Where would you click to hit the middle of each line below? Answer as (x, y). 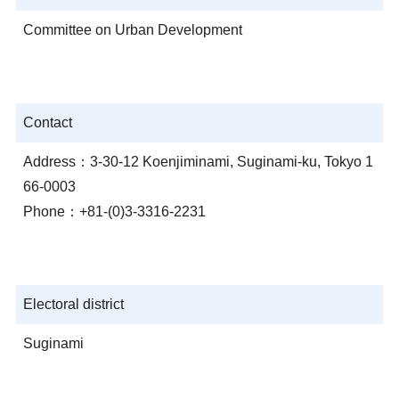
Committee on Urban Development (132, 30)
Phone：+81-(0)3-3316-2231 (114, 212)
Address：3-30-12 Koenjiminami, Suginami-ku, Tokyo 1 (198, 162)
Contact (47, 122)
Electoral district (73, 304)
